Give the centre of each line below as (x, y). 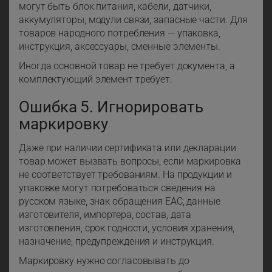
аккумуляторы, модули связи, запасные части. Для (134, 20)
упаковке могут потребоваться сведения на (117, 188)
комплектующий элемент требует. (96, 80)
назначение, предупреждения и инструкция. (117, 242)
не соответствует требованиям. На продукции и (125, 175)
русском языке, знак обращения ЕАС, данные (120, 202)
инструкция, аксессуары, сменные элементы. (120, 47)
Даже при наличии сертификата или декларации (127, 148)
